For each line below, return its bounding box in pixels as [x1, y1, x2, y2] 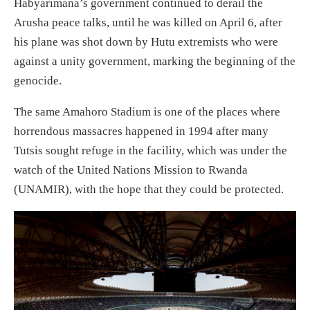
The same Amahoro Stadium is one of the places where [14, 105, 280, 118]
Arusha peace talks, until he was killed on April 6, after [14, 16, 282, 29]
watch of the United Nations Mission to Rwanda [14, 163, 248, 176]
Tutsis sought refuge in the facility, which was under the [14, 144, 287, 157]
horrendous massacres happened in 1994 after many [14, 125, 268, 138]
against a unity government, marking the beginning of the [14, 55, 295, 68]
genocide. [14, 74, 62, 87]
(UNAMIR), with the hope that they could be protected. [14, 183, 284, 196]
